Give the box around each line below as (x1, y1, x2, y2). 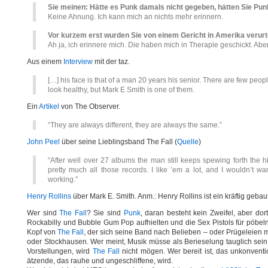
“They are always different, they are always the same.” (48, 121, 222, 129)
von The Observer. (59, 102, 120, 111)
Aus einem (27, 57, 63, 66)
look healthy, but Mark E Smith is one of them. (48, 86, 194, 94)
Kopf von (27, 228, 58, 236)
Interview (63, 57, 93, 66)
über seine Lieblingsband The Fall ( (60, 138, 177, 146)
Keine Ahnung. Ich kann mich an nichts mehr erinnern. (48, 13, 223, 21)
